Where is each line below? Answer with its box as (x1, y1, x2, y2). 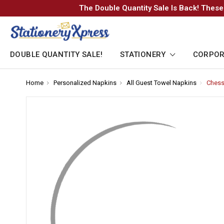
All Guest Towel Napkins (126, 79, 196, 87)
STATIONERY (119, 50, 168, 59)
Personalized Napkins (53, 79, 116, 87)
